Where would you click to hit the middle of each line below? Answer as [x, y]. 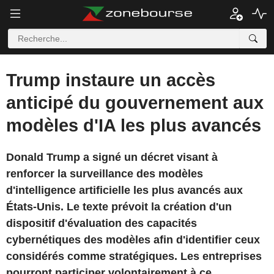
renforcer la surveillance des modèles [105, 174]
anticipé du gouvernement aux [135, 103]
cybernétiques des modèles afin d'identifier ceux [133, 240]
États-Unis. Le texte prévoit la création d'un [119, 207]
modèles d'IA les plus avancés [134, 125]
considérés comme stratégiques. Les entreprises [134, 256]
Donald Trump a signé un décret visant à [112, 157]
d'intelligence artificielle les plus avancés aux [124, 190]
